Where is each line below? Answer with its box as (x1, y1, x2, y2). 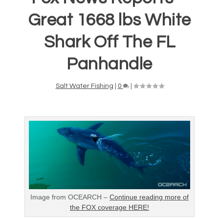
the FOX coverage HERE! (70, 203, 149, 212)
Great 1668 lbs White (28, 11, 191, 29)
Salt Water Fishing (55, 82, 113, 89)
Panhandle (66, 55, 153, 73)
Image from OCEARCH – (30, 193, 109, 201)
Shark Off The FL (44, 33, 175, 51)
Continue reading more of (109, 193, 189, 201)
